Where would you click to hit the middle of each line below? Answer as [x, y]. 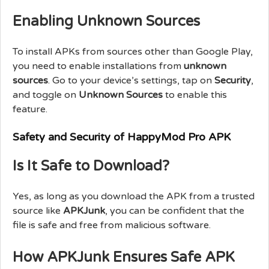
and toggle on [46, 95]
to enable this [195, 95]
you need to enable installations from [98, 66]
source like [38, 210]
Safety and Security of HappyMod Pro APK [122, 137]
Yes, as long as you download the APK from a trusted [134, 196]
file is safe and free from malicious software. [112, 225]
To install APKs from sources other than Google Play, [133, 51]
